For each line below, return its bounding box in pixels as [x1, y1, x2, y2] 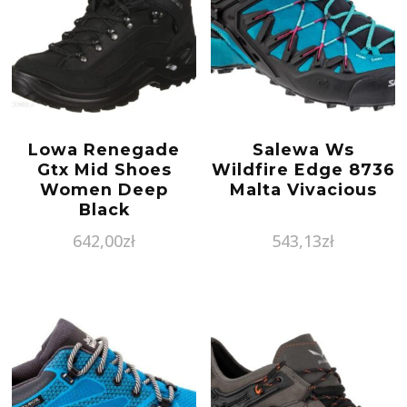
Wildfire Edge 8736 [211, 159, 395, 179]
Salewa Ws [252, 139, 354, 159]
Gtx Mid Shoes [36, 159, 172, 179]
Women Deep [40, 179, 168, 199]
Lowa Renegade [28, 139, 180, 159]
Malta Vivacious [229, 179, 377, 199]
